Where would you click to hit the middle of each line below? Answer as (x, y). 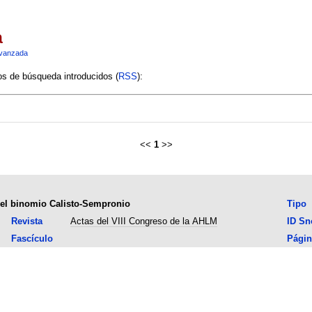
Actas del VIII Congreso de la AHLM (143, 221)
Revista (26, 221)
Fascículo (32, 238)
